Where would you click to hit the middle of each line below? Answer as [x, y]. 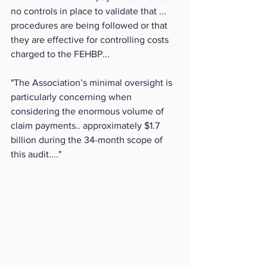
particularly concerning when [72, 97]
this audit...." [36, 154]
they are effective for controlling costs [91, 39]
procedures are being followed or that [90, 25]
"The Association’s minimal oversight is [93, 82]
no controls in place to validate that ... [90, 11]
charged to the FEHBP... [60, 54]
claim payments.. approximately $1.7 [86, 125]
